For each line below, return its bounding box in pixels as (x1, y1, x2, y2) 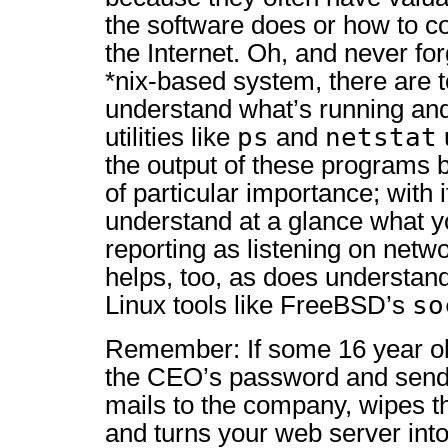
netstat (325, 122, 437, 152)
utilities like (105, 123, 237, 151)
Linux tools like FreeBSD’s (105, 291, 412, 319)
